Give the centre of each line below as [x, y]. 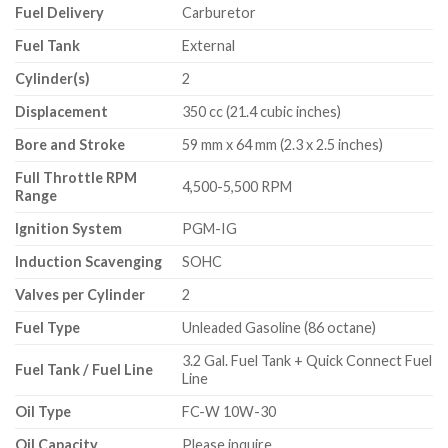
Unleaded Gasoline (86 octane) [279, 327]
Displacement [61, 111]
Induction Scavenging [88, 261]
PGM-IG [210, 228]
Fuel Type [47, 327]
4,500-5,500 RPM [237, 186]
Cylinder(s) [52, 78]
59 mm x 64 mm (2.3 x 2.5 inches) [283, 144]
